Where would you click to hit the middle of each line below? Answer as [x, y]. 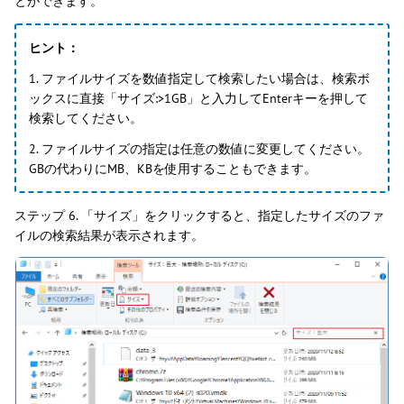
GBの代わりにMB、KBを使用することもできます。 [173, 168]
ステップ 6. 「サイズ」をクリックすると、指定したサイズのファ [199, 215]
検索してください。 [86, 118]
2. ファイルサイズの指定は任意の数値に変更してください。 [199, 148]
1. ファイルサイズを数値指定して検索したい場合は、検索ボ [199, 78]
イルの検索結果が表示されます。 [109, 235]
